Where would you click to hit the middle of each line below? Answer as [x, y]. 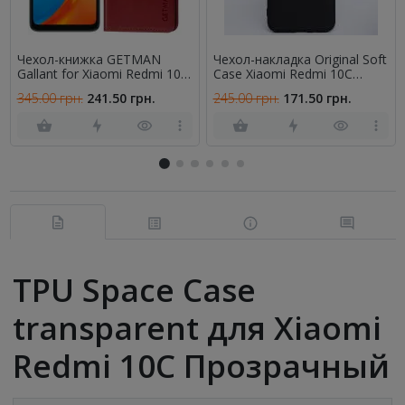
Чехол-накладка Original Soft [300, 59]
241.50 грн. [121, 98]
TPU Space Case [134, 290]
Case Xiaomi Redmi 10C [283, 74]
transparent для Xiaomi [197, 328]
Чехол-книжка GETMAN [89, 59]
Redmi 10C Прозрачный [201, 366]
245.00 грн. [246, 98]
